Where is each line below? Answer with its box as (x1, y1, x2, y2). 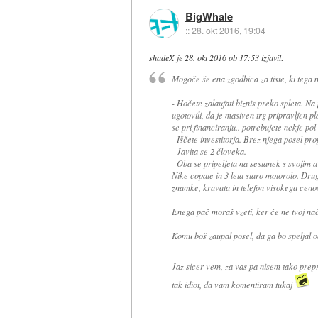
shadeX (149, 51, 175, 63)
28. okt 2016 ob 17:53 (185, 51, 260, 63)
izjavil (261, 51, 282, 63)
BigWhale (185, 9, 233, 25)
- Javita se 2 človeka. (171, 146, 246, 158)
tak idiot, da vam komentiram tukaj (171, 279, 295, 291)
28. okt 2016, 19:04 (191, 24, 265, 37)
